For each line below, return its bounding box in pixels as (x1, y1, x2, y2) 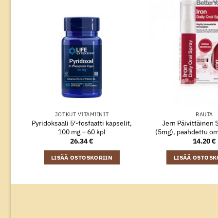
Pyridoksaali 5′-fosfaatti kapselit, (32, 118, 132, 127)
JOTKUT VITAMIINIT (54, 111, 109, 118)
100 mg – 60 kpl (58, 127, 106, 136)
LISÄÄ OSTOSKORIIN (51, 153, 112, 161)
